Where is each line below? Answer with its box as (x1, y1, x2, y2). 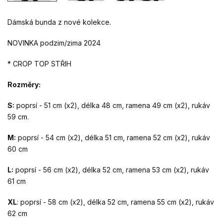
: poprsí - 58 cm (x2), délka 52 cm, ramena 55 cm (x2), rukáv (17, 198, 214, 207)
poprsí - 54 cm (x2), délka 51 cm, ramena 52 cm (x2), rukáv (16, 133, 210, 142)
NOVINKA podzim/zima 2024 (7, 39, 101, 48)
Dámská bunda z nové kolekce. (7, 18, 111, 27)
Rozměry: (7, 80, 41, 89)
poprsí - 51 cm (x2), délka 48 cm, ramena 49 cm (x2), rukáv (14, 101, 210, 110)
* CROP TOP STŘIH (7, 59, 71, 68)
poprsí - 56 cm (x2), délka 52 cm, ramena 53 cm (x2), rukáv (13, 166, 209, 174)
